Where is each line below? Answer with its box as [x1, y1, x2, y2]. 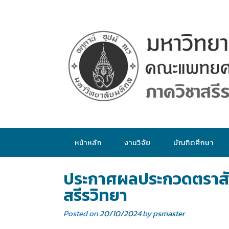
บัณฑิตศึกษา [173, 138, 214, 148]
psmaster [153, 208, 185, 219]
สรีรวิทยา [63, 183, 127, 208]
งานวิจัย [124, 138, 151, 148]
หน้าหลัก [75, 138, 102, 148]
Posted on [63, 208, 100, 219]
